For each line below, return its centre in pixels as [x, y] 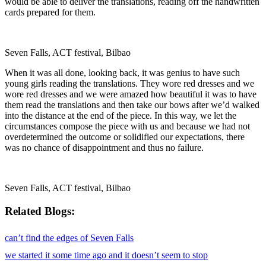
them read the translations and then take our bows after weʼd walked [132, 105]
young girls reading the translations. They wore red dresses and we [129, 84]
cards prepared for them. [50, 12]
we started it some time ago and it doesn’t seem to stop [106, 255]
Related [25, 211]
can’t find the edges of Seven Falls [69, 237]
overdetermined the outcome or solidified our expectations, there [125, 137]
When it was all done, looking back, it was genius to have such [122, 73]
